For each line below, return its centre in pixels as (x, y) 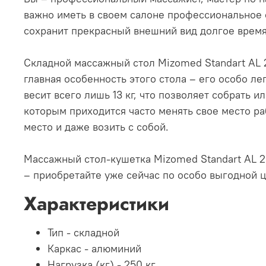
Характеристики (96, 204)
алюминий (116, 249)
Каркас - (69, 249)
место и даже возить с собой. (96, 127)
